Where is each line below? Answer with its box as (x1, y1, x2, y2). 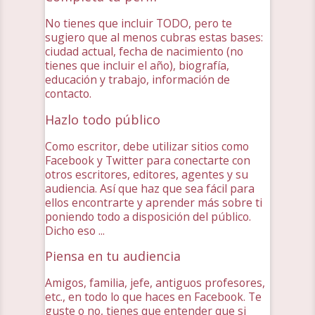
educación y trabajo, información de (45, 71, 230, 87)
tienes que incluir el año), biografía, (45, 57, 229, 73)
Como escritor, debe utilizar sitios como (45, 138, 249, 154)
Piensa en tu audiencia (45, 247, 181, 265)
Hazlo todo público (45, 110, 160, 128)
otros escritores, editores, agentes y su (45, 166, 248, 182)
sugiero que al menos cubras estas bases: (45, 29, 263, 45)
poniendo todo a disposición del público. (45, 208, 251, 224)
